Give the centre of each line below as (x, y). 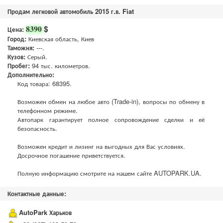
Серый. (37, 56)
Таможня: (22, 48)
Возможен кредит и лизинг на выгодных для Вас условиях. (101, 146)
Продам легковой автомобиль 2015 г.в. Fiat (71, 11)
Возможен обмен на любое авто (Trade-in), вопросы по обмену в (111, 101)
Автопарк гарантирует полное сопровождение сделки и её (111, 119)
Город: (18, 39)
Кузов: (17, 56)
